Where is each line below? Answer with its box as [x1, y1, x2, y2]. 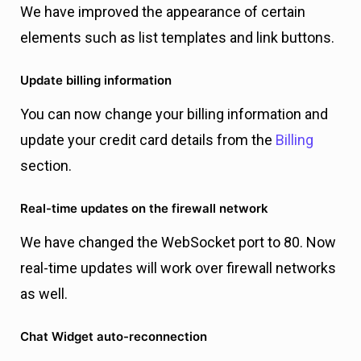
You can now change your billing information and [20, 106, 328, 123]
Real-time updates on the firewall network [20, 201, 268, 217]
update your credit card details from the [20, 131, 276, 149]
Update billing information [20, 73, 172, 89]
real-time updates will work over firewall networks [20, 259, 336, 277]
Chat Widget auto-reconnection [20, 329, 207, 345]
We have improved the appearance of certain [20, 3, 305, 21]
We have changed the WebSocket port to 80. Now [20, 234, 336, 251]
